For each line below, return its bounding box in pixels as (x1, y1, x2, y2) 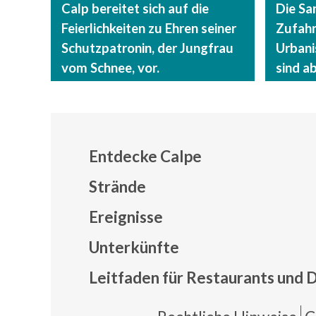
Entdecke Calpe (89, 146, 202, 166)
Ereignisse (89, 207, 164, 226)
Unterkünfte (89, 237, 180, 257)
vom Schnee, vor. (61, 59, 159, 75)
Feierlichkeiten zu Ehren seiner (61, 20, 236, 36)
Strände (89, 176, 147, 196)
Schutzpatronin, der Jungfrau (61, 39, 233, 56)
